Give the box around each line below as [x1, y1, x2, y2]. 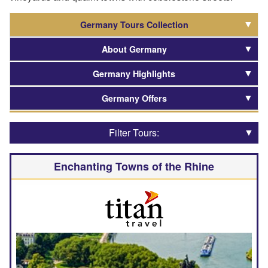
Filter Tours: [109, 125, 159, 139]
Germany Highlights [93, 67, 175, 80]
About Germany [101, 42, 167, 55]
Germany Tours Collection [80, 18, 188, 31]
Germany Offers [101, 92, 167, 104]
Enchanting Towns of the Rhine [54, 158, 214, 174]
